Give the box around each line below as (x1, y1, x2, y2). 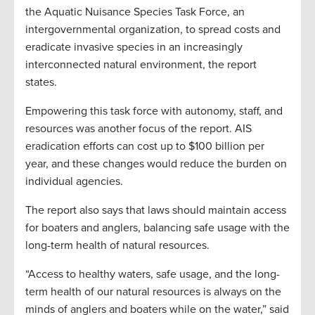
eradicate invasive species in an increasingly (25, 39, 243, 54)
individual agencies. (25, 174, 123, 188)
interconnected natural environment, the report (25, 57, 257, 72)
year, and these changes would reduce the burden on (25, 156, 287, 171)
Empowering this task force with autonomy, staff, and (25, 103, 283, 118)
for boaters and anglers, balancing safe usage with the (25, 220, 290, 235)
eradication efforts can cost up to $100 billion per (25, 139, 264, 153)
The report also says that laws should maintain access (25, 202, 286, 217)
